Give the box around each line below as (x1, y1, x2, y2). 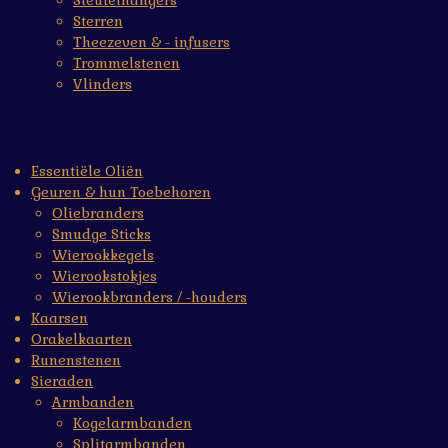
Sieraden (31, 372, 93, 390)
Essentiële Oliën (31, 162, 143, 180)
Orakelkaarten (31, 330, 132, 348)
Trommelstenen (73, 54, 180, 72)
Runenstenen (31, 351, 121, 369)
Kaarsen (31, 309, 88, 327)
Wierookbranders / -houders (52, 288, 247, 306)
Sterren (73, 12, 123, 30)
